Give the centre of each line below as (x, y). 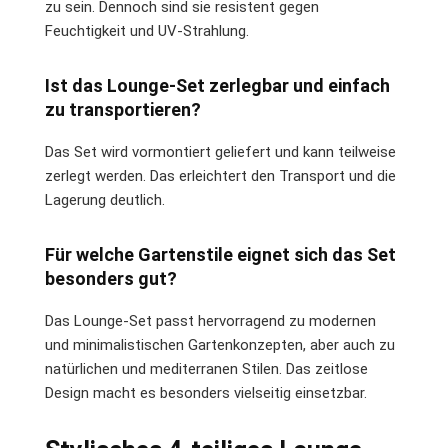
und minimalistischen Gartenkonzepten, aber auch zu (220, 344)
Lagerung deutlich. (105, 199)
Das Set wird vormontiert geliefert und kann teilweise (220, 151)
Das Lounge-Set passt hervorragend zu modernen (210, 320)
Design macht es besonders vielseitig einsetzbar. (206, 392)
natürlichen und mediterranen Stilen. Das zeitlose (206, 368)
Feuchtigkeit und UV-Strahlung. (147, 30)
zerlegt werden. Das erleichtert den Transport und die (220, 175)
